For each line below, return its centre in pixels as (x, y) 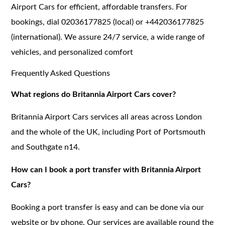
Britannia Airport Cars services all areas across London (107, 117)
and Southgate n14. (46, 147)
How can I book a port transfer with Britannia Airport (106, 170)
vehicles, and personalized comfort (72, 52)
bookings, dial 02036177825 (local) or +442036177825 (108, 22)
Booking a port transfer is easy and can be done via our (108, 207)
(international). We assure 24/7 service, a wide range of (108, 37)
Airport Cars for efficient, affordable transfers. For (99, 7)
